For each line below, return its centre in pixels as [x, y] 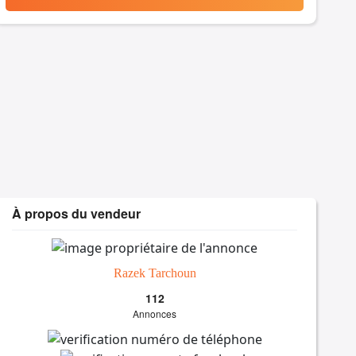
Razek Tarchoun [155, 273]
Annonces [155, 313]
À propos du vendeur [77, 214]
